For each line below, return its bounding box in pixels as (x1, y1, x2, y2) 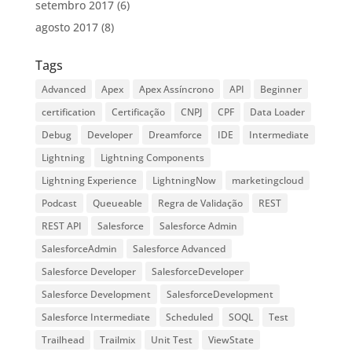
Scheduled (165, 310, 213, 324)
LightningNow (152, 174, 216, 188)
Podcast (41, 196, 77, 211)
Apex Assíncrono (138, 82, 214, 97)
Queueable (92, 196, 142, 211)
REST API (41, 219, 82, 233)
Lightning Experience (41, 174, 137, 188)
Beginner (259, 82, 302, 97)
